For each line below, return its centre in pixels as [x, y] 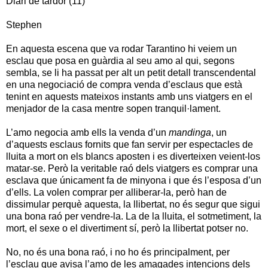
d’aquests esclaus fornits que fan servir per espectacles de [130, 144]
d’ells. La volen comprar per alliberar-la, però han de [116, 192]
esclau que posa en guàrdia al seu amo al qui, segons [120, 60]
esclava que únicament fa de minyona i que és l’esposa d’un [134, 180]
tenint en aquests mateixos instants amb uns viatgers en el [129, 96]
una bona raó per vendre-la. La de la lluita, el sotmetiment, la [134, 216]
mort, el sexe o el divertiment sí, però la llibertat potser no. [127, 228]
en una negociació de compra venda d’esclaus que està [124, 84]
